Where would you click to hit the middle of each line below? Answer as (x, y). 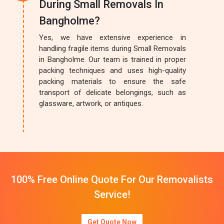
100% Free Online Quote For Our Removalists (112, 179)
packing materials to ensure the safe (112, 81)
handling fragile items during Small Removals (112, 48)
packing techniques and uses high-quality (112, 70)
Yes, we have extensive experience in (112, 37)
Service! (112, 194)
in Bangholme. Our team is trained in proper (112, 59)
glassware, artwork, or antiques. (91, 103)
